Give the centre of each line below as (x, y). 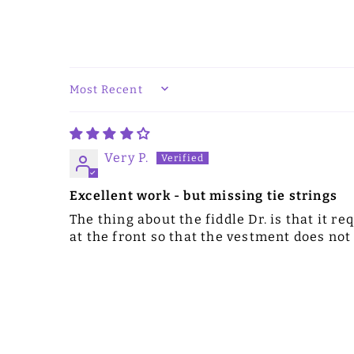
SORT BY (97, 95)
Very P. (127, 157)
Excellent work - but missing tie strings (204, 195)
